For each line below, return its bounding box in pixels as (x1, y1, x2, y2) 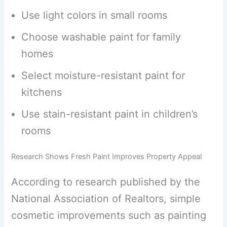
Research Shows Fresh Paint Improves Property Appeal (11, 152, 202, 161)
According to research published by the (11, 175, 201, 188)
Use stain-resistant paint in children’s (21, 107, 198, 120)
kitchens (21, 86, 62, 98)
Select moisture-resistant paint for (21, 69, 185, 82)
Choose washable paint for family (21, 30, 181, 43)
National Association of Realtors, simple (11, 192, 201, 205)
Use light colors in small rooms (21, 9, 168, 21)
